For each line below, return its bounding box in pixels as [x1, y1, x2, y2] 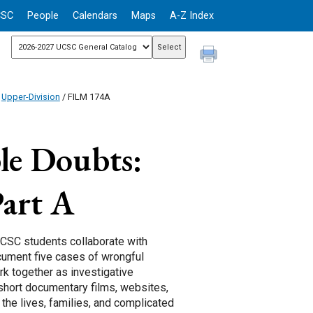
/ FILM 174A [59, 92, 110, 102]
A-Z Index [170, 10, 214, 22]
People [27, 10, 59, 22]
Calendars [73, 10, 117, 22]
